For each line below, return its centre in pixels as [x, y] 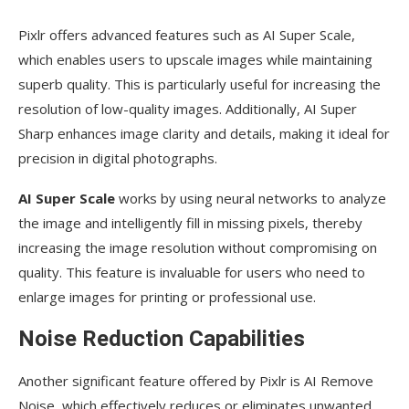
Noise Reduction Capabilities [162, 339]
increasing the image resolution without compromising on [198, 248]
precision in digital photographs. [118, 158]
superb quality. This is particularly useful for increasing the [199, 84]
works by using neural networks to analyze [251, 199]
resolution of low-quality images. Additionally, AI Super [188, 109]
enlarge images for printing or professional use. [167, 297]
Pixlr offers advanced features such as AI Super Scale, [187, 35]
